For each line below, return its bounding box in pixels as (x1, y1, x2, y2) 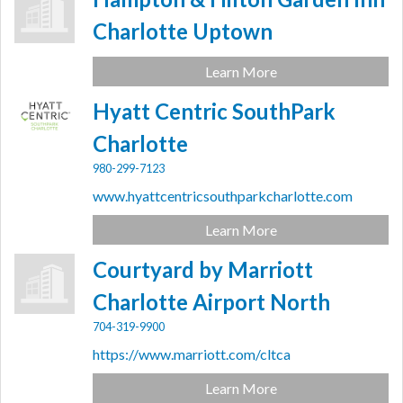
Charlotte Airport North (93, 289, 331, 316)
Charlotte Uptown (93, 18, 273, 45)
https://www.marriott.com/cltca (93, 345, 291, 363)
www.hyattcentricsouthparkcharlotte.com (93, 187, 354, 205)
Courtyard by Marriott (93, 256, 314, 283)
